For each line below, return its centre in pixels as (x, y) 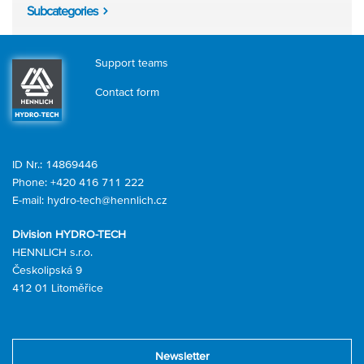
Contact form (127, 92)
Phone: (31, 182)
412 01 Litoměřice (58, 288)
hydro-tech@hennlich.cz (107, 200)
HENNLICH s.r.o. (52, 252)
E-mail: (30, 200)
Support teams (132, 63)
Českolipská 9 (47, 270)
